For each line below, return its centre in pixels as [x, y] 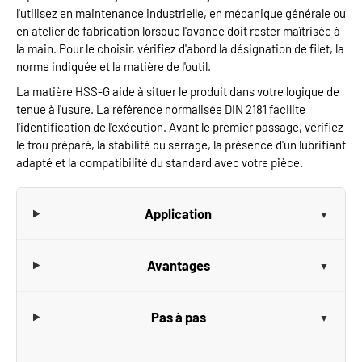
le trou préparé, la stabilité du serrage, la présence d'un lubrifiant [181, 145]
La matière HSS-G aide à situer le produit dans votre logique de [178, 91]
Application [179, 213]
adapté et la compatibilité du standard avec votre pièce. [160, 162]
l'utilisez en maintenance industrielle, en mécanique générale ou [181, 13]
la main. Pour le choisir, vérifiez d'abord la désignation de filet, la [180, 48]
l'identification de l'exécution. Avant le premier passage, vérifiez [180, 127]
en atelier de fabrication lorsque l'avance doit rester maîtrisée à [178, 31]
